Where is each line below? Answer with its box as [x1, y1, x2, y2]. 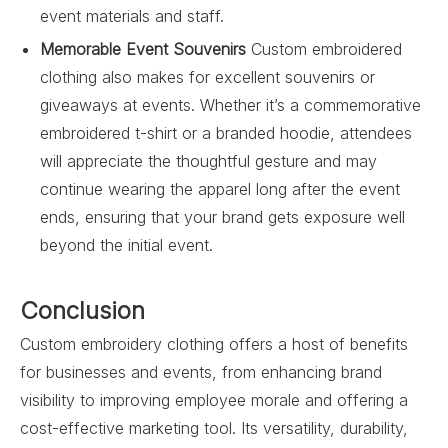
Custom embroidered [246, 39, 402, 59]
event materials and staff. [40, 6, 224, 26]
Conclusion [20, 296, 145, 325]
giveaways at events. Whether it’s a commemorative [40, 95, 421, 115]
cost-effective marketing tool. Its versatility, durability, [20, 418, 408, 438]
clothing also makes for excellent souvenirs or [40, 67, 375, 87]
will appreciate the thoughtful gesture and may [40, 151, 377, 171]
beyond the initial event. [40, 235, 213, 255]
